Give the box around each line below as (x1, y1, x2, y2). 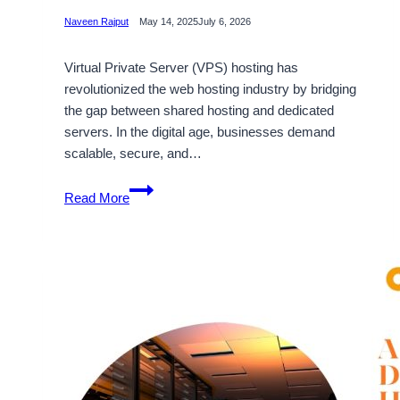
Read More (64, 190, 129, 206)
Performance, (129, 372, 208, 388)
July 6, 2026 (198, 15, 251, 27)
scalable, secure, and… (64, 146, 202, 162)
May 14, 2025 (139, 15, 198, 27)
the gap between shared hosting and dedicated (64, 103, 334, 119)
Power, (129, 351, 169, 367)
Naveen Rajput (64, 15, 129, 27)
